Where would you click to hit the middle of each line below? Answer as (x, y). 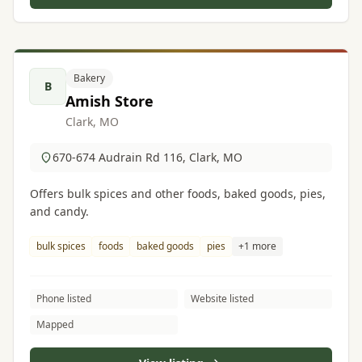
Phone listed (64, 299)
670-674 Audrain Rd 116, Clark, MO (147, 157)
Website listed (222, 299)
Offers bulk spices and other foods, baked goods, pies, (178, 194)
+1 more (257, 246)
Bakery (89, 78)
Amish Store (109, 101)
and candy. (59, 211)
